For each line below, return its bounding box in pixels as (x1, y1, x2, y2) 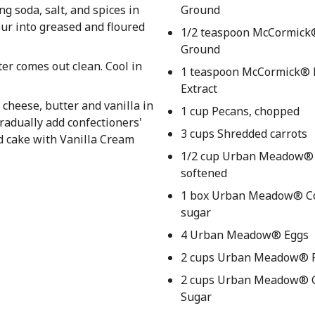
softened (180, 165, 227, 181)
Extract (180, 81, 217, 96)
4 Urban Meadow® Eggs (180, 227, 309, 243)
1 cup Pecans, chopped (180, 103, 300, 119)
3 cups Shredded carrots (180, 126, 307, 141)
